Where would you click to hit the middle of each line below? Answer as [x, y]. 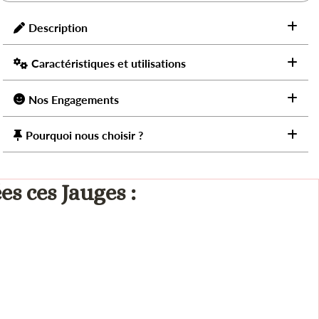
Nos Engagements [74, 99]
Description [58, 28]
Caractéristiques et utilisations [109, 63]
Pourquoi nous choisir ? [85, 135]
